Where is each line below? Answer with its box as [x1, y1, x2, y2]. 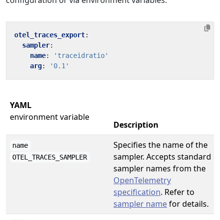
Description [113, 119, 159, 130]
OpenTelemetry [113, 175, 171, 186]
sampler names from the [113, 163, 206, 174]
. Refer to [161, 187, 194, 197]
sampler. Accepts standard [113, 151, 211, 162]
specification [113, 187, 161, 197]
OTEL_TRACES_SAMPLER [12, 153, 87, 161]
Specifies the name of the [113, 139, 208, 150]
